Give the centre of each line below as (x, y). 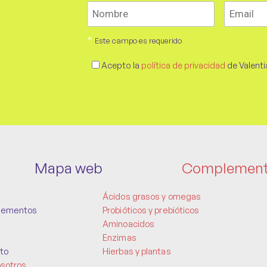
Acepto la (121, 66)
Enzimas (119, 237)
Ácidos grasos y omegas (152, 196)
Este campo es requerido (138, 41)
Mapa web (69, 168)
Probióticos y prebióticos (151, 210)
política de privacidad (184, 66)
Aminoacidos (129, 224)
